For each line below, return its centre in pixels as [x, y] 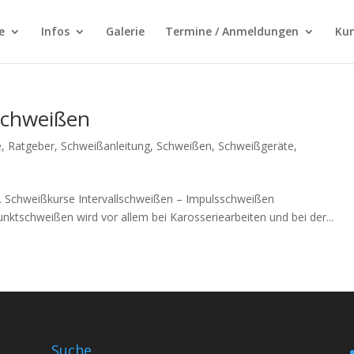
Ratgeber [32, 146]
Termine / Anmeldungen [232, 31]
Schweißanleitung [106, 146]
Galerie [125, 31]
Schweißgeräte [256, 146]
